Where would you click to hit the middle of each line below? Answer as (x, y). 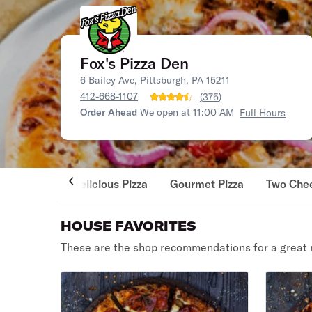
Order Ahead (109, 112)
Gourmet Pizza (207, 184)
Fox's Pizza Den (135, 63)
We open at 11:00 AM (187, 112)
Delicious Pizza (110, 184)
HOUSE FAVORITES (128, 226)
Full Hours (263, 112)
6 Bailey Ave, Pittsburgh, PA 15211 (155, 80)
